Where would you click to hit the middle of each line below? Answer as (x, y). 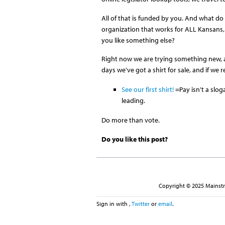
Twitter (141, 203)
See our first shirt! (147, 90)
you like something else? (138, 40)
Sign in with (113, 203)
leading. (133, 101)
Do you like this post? (134, 139)
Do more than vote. (130, 120)
